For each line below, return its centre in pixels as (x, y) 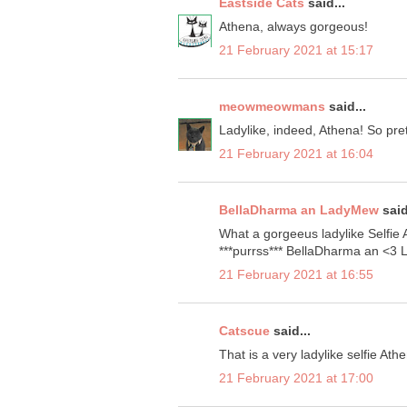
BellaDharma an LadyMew (299, 210)
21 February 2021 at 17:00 (296, 378)
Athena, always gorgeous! (293, 27)
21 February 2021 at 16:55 (296, 275)
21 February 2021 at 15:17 (296, 50)
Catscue (244, 331)
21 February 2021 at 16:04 (296, 154)
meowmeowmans (272, 107)
